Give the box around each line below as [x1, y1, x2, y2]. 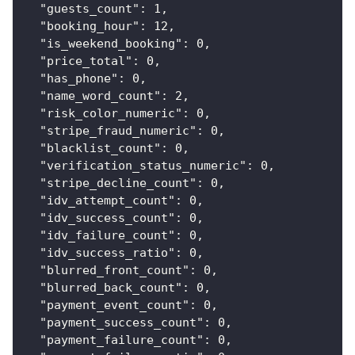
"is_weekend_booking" [40, 36, 182, 52]
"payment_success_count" [40, 315, 204, 330]
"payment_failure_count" [40, 333, 204, 348]
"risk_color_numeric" [40, 106, 182, 121]
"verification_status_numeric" [40, 158, 246, 174]
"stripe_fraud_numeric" [40, 124, 197, 139]
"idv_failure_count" [40, 228, 175, 243]
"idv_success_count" [40, 211, 175, 226]
